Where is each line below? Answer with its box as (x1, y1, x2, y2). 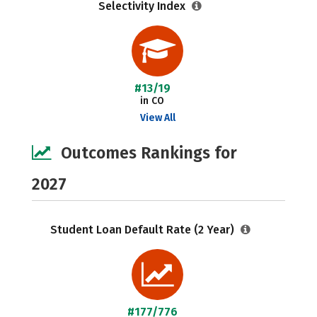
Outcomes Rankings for (61, 143, 237, 163)
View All (139, 112, 175, 124)
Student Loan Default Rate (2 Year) (50, 223, 237, 236)
